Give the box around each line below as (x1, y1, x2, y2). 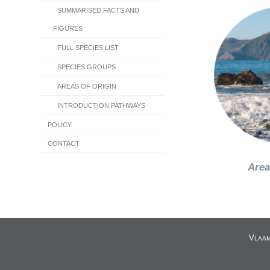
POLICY (48, 121, 72, 129)
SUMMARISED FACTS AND (57, 7, 140, 14)
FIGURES (53, 25, 83, 33)
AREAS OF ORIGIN (57, 83, 117, 90)
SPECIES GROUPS (57, 63, 116, 71)
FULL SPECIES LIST (57, 44, 119, 52)
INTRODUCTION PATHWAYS (57, 102, 146, 110)
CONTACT (48, 140, 80, 148)
